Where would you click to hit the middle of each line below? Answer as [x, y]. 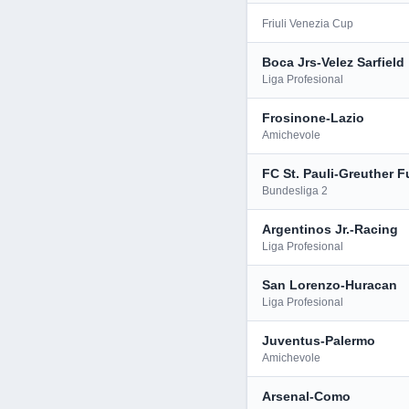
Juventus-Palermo [319, 341]
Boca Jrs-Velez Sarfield [333, 62]
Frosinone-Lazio [313, 118]
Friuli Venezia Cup [308, 24]
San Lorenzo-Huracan [330, 285]
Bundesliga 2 [295, 191]
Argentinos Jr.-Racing [330, 229]
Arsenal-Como [306, 396]
